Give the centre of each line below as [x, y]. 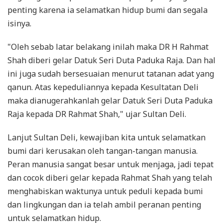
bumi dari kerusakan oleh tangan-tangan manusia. [103, 151]
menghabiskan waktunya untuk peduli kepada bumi [105, 191]
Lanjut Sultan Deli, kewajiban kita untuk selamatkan [107, 137]
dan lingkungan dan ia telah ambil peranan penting [104, 205]
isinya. [19, 23]
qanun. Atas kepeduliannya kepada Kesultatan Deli [103, 87]
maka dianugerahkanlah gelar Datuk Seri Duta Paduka [110, 101]
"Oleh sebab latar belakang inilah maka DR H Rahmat [108, 47]
